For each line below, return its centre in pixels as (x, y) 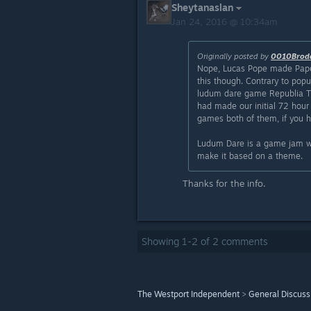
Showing (162, 241)
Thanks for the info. (224, 183)
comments (243, 241)
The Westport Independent (188, 294)
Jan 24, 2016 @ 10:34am (226, 22)
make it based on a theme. (250, 156)
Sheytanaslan (202, 7)
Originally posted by (234, 56)
